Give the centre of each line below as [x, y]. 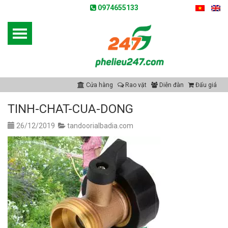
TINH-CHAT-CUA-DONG [70, 109]
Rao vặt [135, 85]
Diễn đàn [171, 85]
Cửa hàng [99, 85]
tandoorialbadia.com [100, 126]
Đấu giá [205, 85]
